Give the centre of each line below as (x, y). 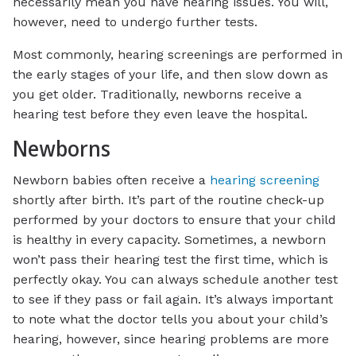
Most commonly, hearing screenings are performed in (178, 54)
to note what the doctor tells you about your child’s (170, 319)
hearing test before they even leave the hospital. (160, 114)
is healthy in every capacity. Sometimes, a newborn (169, 240)
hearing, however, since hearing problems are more (171, 339)
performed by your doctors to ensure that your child (174, 220)
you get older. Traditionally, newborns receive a (157, 94)
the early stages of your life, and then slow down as (170, 74)
